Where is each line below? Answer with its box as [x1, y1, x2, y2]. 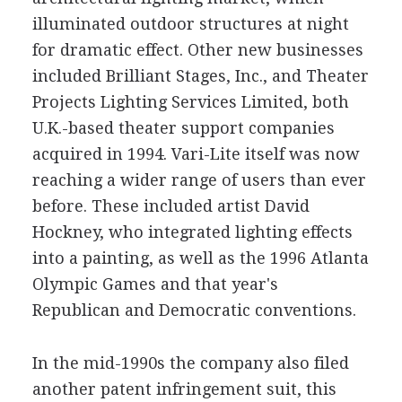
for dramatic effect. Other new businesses [31, 39, 363, 59]
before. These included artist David [31, 196, 310, 215]
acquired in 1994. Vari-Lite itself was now [31, 144, 360, 163]
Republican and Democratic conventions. [31, 300, 356, 319]
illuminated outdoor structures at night [31, 13, 349, 33]
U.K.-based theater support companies [31, 118, 335, 137]
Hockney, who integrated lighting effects [31, 222, 353, 241]
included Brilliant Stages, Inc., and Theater [31, 66, 369, 85]
